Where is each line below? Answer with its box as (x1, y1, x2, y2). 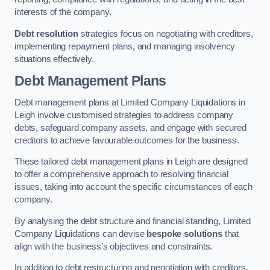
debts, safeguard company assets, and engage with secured (14, 122, 246, 133)
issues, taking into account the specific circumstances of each (14, 182, 253, 192)
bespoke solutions (146, 228, 222, 239)
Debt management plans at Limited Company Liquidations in (14, 97, 245, 107)
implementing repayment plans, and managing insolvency (14, 41, 236, 51)
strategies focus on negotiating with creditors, (78, 28, 253, 39)
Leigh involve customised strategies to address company (14, 110, 234, 120)
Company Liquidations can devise (14, 228, 147, 239)
